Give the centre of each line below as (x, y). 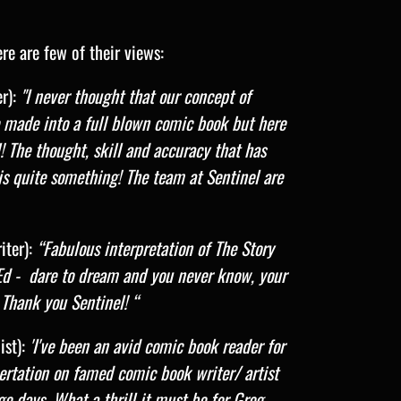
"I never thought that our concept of (136, 96)
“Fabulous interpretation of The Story (155, 247)
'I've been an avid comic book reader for (157, 346)
